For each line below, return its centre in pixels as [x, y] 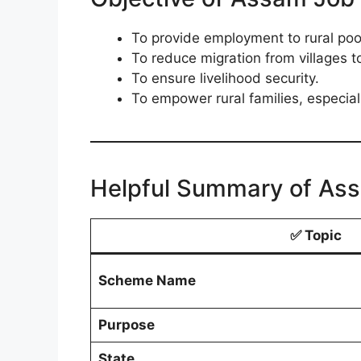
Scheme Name [147, 280]
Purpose [126, 324]
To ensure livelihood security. [225, 78]
